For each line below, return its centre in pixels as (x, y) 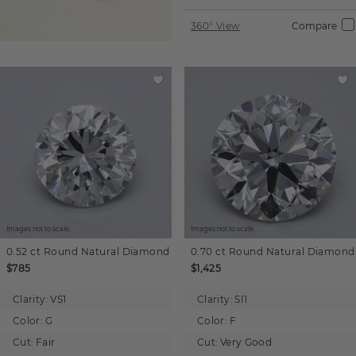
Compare (314, 25)
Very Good (246, 342)
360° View (216, 25)
